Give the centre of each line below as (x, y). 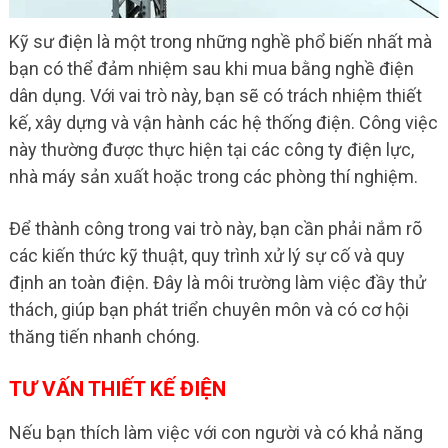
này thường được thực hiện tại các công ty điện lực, (211, 149)
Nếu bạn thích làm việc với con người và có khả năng (215, 432)
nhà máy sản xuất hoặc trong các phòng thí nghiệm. (213, 176)
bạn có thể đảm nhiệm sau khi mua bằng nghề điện (211, 68)
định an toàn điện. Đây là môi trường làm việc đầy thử (217, 282)
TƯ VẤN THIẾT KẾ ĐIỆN (117, 389)
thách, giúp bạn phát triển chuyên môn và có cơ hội (208, 309)
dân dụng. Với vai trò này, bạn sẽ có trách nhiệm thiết (215, 95)
